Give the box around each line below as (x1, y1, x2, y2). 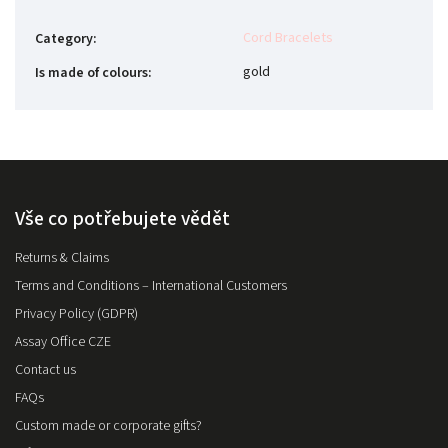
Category (35, 29, 93, 50)
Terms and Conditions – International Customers (15, 276, 287, 297)
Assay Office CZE (15, 332, 111, 353)
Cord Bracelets (243, 28, 333, 49)
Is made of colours (35, 63, 148, 84)
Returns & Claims (15, 248, 109, 269)
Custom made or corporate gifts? (15, 416, 202, 437)
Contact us (15, 360, 76, 381)
